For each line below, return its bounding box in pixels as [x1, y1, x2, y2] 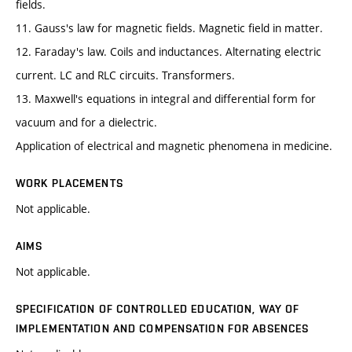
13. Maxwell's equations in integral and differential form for [16, 91, 316, 107]
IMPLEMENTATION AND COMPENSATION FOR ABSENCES [16, 322, 310, 335]
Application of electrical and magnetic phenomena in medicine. [16, 138, 332, 154]
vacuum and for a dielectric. [16, 115, 157, 130]
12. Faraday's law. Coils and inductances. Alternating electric [16, 44, 321, 60]
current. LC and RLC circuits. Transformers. [16, 68, 235, 83]
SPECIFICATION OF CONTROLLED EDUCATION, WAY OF [16, 302, 300, 316]
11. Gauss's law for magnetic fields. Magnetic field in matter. [16, 20, 323, 36]
